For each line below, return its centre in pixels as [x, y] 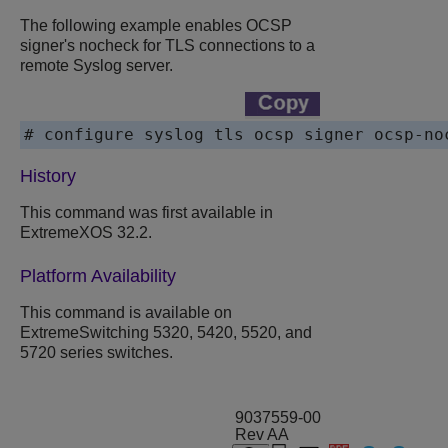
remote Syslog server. [96, 66]
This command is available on [126, 313]
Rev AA [262, 435]
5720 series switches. [96, 353]
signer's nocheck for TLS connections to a [167, 46]
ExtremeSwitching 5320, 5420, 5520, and [166, 333]
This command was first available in [146, 213]
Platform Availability [98, 276]
